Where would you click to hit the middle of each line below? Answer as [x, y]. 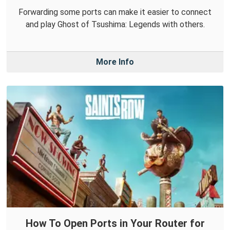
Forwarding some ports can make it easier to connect [115, 12]
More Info [115, 62]
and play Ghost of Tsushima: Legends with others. [115, 25]
